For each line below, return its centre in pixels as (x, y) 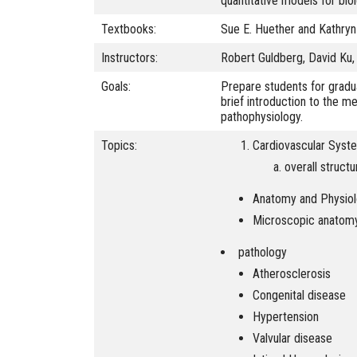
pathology (263, 252)
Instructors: (129, 58)
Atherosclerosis (292, 273)
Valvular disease (292, 338)
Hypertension (286, 316)
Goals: (116, 87)
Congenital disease (299, 295)
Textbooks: (129, 29)
